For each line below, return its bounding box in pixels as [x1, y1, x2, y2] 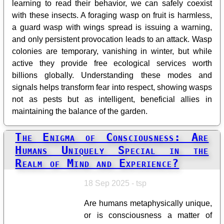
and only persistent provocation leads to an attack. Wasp [12, 35, 212, 44]
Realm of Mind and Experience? [15, 156, 179, 169]
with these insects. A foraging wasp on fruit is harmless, [12, 11, 212, 20]
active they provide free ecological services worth [12, 59, 212, 68]
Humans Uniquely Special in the [15, 143, 209, 156]
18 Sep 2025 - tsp [84, 178, 147, 187]
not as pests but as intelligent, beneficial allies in [12, 95, 212, 104]
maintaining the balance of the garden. [12, 107, 148, 116]
